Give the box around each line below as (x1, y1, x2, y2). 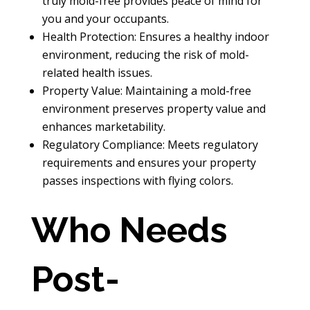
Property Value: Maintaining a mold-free (42, 82, 251, 98)
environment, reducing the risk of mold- (42, 46, 249, 62)
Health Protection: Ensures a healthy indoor (42, 28, 269, 44)
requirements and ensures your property (42, 154, 256, 170)
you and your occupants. (42, 10, 169, 26)
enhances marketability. (42, 118, 165, 134)
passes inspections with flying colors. (42, 172, 233, 188)
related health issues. (42, 64, 152, 80)
